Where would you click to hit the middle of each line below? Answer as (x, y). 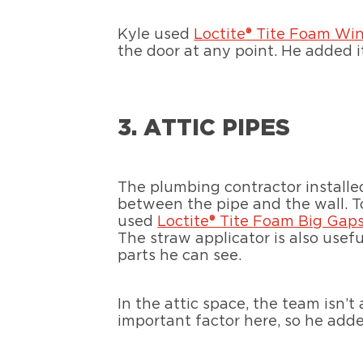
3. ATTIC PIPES (204, 128)
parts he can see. (180, 256)
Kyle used (156, 34)
